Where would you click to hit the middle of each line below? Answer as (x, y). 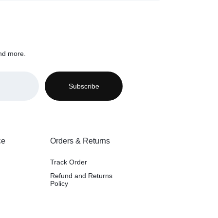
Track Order (69, 162)
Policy (59, 184)
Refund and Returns (82, 176)
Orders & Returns (80, 141)
